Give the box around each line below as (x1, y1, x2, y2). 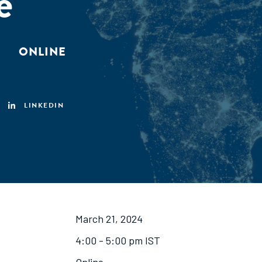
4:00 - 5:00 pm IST (75, 234, 160, 247)
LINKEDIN (24, 100, 64, 111)
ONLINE (19, 43, 66, 60)
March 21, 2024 (75, 212, 143, 225)
